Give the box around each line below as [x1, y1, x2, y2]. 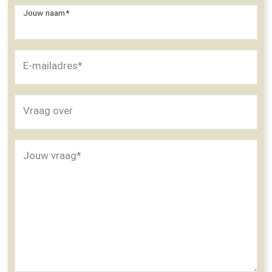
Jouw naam [22, 8, 66, 18]
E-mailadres [22, 59, 78, 72]
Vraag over [22, 104, 73, 117]
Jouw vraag [22, 149, 76, 161]
